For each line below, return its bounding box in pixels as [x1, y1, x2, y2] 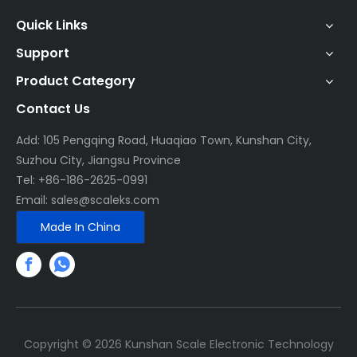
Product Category [16, 72, 135, 91]
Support [16, 44, 69, 63]
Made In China [41, 219, 120, 236]
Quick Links [16, 16, 88, 35]
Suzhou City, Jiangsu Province [16, 152, 181, 169]
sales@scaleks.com [51, 192, 159, 209]
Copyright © [23, 336, 95, 353]
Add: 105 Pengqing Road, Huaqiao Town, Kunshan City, [16, 132, 312, 149]
